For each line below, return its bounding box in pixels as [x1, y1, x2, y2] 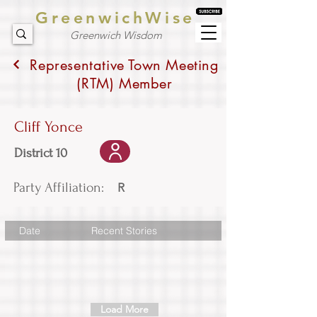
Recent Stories [91, 224, 157, 237]
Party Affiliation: [13, 180, 104, 195]
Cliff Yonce [14, 118, 83, 135]
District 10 [14, 146, 67, 161]
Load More [100, 303, 149, 316]
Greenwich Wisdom [69, 28, 162, 42]
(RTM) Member [76, 74, 173, 93]
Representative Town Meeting [30, 56, 219, 74]
